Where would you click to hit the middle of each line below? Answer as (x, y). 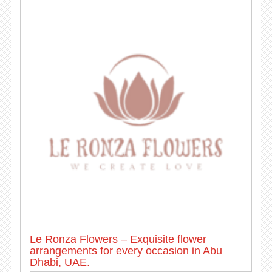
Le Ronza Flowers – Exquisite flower (118, 239)
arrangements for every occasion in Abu (126, 250)
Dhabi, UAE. (59, 262)
